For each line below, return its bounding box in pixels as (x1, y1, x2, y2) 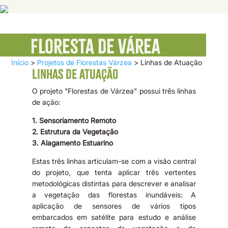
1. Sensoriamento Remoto (32, 116, 116, 125)
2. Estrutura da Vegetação (32, 127, 118, 136)
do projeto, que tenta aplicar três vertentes (32, 167, 196, 177)
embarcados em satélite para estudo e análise (32, 212, 196, 221)
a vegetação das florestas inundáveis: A (32, 190, 196, 199)
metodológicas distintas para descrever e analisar (32, 179, 196, 188)
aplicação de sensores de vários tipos (32, 201, 196, 210)
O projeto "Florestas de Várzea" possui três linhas (32, 86, 196, 95)
